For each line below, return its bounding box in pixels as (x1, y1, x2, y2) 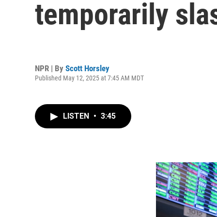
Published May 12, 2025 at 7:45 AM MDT (35, 74, 144, 82)
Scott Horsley (65, 63, 109, 73)
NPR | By (35, 63, 65, 73)
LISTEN (63, 111, 91, 121)
